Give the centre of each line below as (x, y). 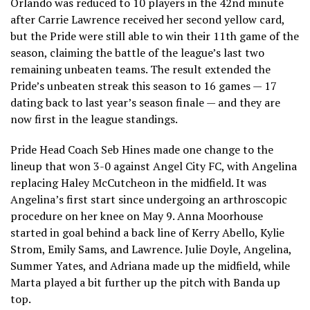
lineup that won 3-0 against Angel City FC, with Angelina (154, 166)
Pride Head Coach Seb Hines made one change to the (142, 149)
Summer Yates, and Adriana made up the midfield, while (150, 265)
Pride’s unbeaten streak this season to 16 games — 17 (144, 85)
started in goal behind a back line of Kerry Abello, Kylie (147, 232)
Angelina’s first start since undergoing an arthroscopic (149, 199)
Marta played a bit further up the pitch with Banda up (145, 282)
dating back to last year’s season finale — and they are (145, 102)
